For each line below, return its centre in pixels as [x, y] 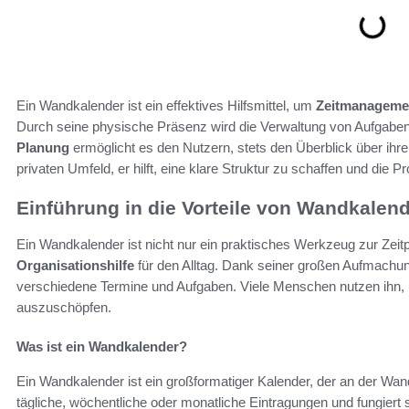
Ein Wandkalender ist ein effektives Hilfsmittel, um [166, 105]
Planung [43, 147]
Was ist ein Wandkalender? [102, 346]
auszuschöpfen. [64, 307]
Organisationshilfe [75, 265]
